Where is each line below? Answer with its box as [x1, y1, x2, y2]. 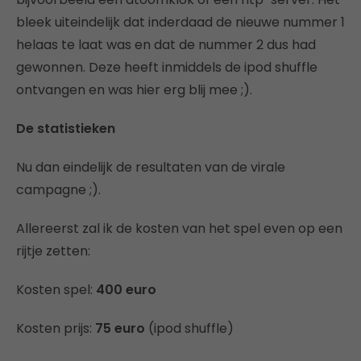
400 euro [96, 280, 156, 299]
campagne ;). [16, 180, 101, 199]
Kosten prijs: [16, 318, 95, 338]
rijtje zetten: [16, 241, 90, 260]
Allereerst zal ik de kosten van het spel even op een [16, 218, 342, 238]
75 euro [95, 318, 145, 338]
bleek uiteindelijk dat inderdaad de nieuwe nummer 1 [16, 12, 345, 31]
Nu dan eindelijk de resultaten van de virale [16, 157, 285, 176]
